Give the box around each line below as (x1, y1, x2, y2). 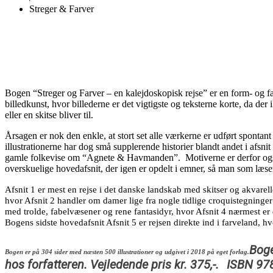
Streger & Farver (29, 3, 94, 14)
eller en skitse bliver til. (5, 109, 96, 120)
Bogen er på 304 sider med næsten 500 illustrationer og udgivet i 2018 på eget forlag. (5, 248, 249, 256)
